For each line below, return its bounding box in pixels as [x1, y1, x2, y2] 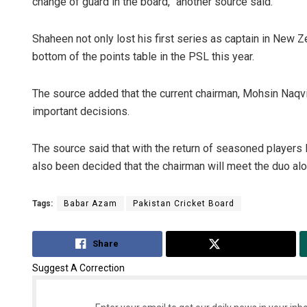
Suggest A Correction [32, 262, 125, 274]
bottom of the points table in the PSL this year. [32, 49, 254, 63]
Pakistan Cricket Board [133, 198, 234, 208]
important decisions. [32, 104, 130, 118]
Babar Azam [64, 198, 117, 208]
